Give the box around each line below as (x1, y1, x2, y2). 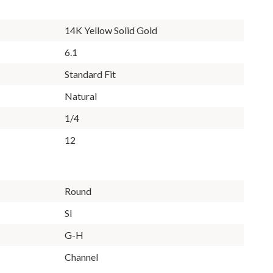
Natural (65, 90, 97, 102)
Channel (65, 250, 98, 263)
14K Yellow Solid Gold (65, 24, 157, 36)
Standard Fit (65, 68, 116, 80)
